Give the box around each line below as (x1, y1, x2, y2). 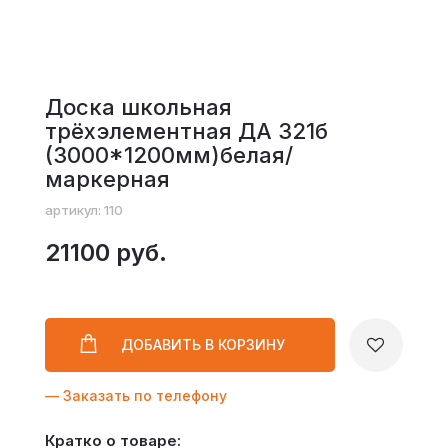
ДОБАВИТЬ (120, 336, 205, 353)
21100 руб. (44, 238, 167, 267)
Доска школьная (44, 94, 232, 120)
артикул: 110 (44, 202, 123, 218)
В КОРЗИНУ (204, 336, 285, 353)
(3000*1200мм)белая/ (44, 142, 293, 168)
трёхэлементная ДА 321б (44, 118, 328, 144)
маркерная (44, 166, 170, 192)
